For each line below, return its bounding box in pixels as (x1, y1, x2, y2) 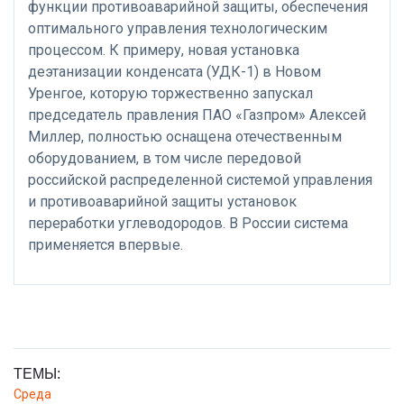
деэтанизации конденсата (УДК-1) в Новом (28, 63, 321, 81)
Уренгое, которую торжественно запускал (28, 85, 313, 103)
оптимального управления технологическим (28, 20, 327, 38)
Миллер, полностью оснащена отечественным (28, 128, 342, 146)
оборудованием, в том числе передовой (28, 150, 301, 168)
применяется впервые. (28, 236, 183, 254)
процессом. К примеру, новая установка (28, 41, 299, 60)
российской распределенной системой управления (28, 171, 372, 189)
